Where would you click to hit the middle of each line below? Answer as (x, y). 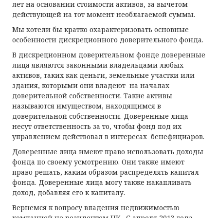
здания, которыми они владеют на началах (91, 85)
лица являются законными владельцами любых (98, 65)
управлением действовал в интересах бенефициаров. (108, 136)
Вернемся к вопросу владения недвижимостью (96, 208)
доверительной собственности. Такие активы (92, 96)
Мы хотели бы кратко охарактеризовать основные (100, 29)
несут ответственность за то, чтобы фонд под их (97, 126)
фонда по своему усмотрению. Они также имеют (98, 162)
